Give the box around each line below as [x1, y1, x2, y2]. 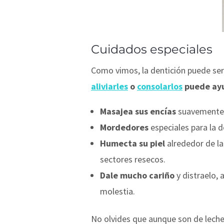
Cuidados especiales [91, 41, 212, 56]
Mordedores [100, 121, 148, 133]
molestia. [100, 185, 135, 197]
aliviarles [91, 80, 128, 92]
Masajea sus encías [100, 105, 176, 117]
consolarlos [137, 80, 182, 92]
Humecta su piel [100, 137, 167, 149]
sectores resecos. [100, 153, 165, 165]
